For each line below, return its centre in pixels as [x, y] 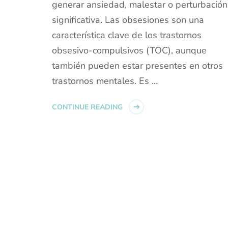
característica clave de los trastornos [127, 35]
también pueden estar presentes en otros [137, 66]
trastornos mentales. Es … [105, 81]
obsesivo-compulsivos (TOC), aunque [129, 51]
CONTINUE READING [87, 107]
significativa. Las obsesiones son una [128, 20]
